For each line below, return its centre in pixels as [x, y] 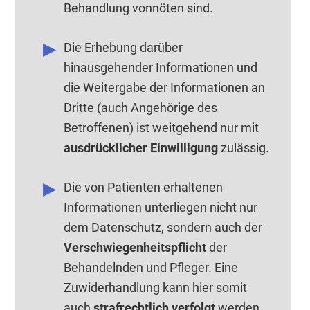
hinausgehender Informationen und [161, 67]
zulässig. [244, 148]
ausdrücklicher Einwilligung [141, 148]
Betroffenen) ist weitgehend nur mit [162, 128]
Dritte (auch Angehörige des [141, 108]
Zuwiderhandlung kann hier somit [156, 288]
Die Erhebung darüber [124, 47]
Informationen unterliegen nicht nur [161, 207]
